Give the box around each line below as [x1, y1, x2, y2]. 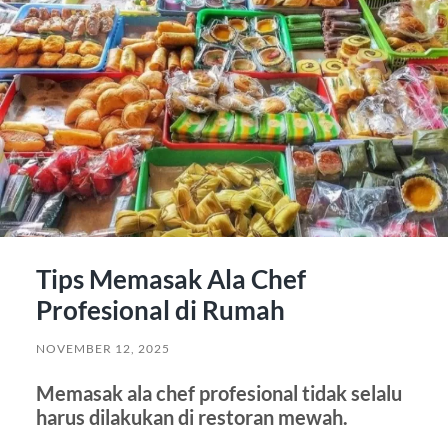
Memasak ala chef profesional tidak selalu [35, 381, 402, 406]
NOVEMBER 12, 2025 [35, 341, 170, 357]
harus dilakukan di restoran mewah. [35, 405, 348, 430]
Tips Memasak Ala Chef [35, 263, 306, 296]
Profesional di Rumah [35, 294, 285, 327]
